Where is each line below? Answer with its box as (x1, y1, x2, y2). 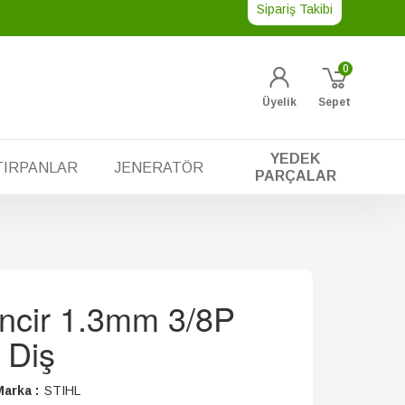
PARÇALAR (254, 168, 336, 184)
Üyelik (262, 96, 297, 108)
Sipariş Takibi (257, 2, 333, 16)
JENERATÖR (114, 159, 204, 175)
